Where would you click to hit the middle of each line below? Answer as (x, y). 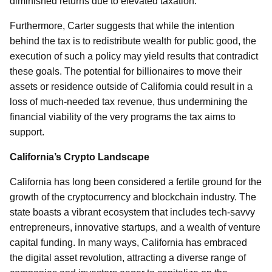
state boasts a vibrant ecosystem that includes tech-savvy (132, 212)
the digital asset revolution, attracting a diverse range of (128, 258)
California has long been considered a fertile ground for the (136, 182)
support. (27, 132)
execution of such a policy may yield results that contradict (134, 56)
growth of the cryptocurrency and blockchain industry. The (133, 197)
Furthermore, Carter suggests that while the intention (122, 26)
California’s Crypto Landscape (80, 157)
